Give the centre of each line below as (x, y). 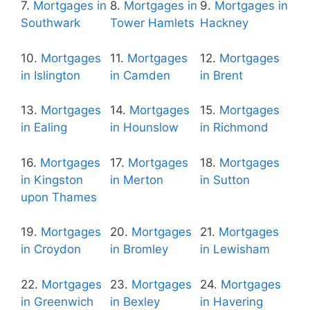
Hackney (224, 23)
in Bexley (135, 301)
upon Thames (59, 197)
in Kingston (52, 180)
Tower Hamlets (153, 23)
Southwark (51, 23)
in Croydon (51, 249)
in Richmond (234, 127)
